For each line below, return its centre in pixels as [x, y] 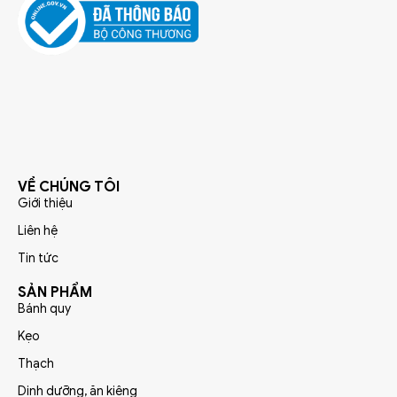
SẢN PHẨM [55, 293]
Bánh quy [44, 309]
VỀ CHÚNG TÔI [69, 187]
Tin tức [38, 259]
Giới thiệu [45, 204]
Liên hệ [38, 231]
